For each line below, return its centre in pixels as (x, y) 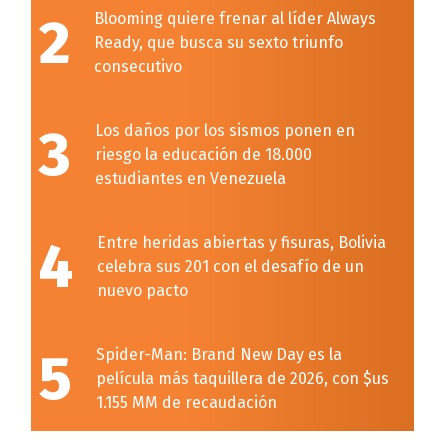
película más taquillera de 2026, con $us (243, 378)
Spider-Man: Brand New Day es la (219, 354)
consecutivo (138, 66)
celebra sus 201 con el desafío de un (231, 266)
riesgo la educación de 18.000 (204, 154)
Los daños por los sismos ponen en (225, 130)
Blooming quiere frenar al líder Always (235, 18)
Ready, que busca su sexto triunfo (219, 42)
